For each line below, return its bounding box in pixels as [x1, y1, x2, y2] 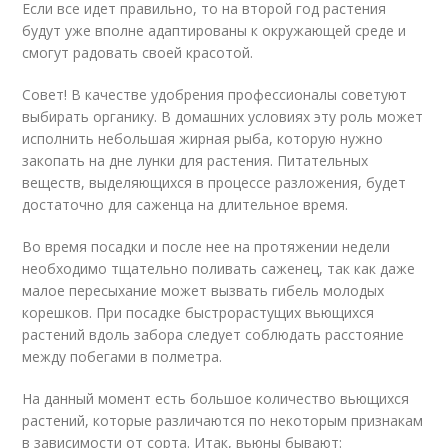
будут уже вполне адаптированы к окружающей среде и [22, 21, 407, 40]
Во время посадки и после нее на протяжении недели [22, 237, 391, 256]
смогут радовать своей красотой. [22, 43, 254, 62]
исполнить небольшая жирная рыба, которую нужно [22, 129, 384, 148]
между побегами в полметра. [22, 347, 223, 366]
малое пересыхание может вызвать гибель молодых [22, 281, 385, 300]
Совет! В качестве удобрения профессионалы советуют [22, 85, 408, 104]
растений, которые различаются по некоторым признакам [22, 411, 424, 430]
